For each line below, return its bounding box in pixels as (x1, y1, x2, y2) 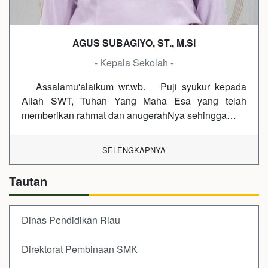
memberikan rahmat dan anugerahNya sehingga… (22, 108, 236, 122)
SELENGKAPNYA (102, 144, 166, 156)
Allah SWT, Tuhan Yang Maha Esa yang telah (22, 94, 246, 108)
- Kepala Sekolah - (95, 56, 173, 69)
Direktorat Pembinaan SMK (22, 242, 138, 256)
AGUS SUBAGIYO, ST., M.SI (72, 36, 196, 50)
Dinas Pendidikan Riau (22, 213, 120, 227)
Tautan (9, 172, 47, 190)
